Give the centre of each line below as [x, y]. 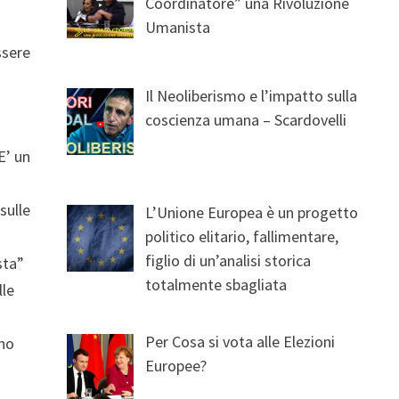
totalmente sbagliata [216, 284]
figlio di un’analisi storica [228, 260]
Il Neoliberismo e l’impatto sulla [252, 95]
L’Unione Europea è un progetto [252, 212]
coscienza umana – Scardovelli [246, 119]
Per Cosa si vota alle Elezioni [240, 341]
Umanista [178, 27]
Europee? [176, 365]
